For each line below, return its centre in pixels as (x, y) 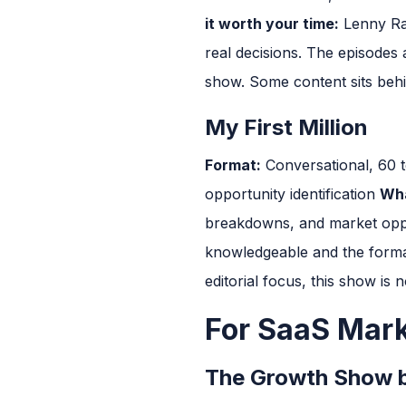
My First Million (286, 127)
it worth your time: (272, 23)
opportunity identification (292, 193)
